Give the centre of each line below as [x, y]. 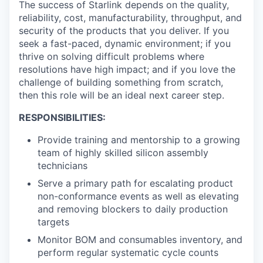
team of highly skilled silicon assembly [123, 152]
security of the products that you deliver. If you [124, 30]
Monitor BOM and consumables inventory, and [140, 239]
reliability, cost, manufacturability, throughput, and [130, 17]
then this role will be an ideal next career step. [122, 95]
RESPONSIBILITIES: [62, 117]
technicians [63, 165]
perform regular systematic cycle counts [128, 252]
